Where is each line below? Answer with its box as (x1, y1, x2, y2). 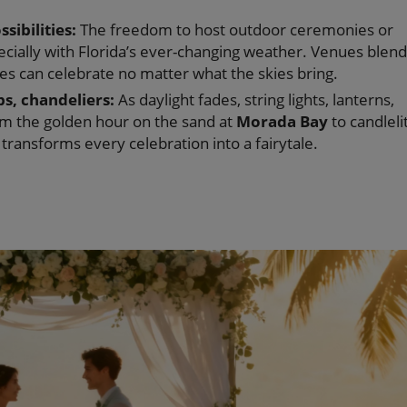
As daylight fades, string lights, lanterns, (114, 89, 394, 110)
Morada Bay (236, 111, 328, 132)
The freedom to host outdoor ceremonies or (76, 19, 393, 40)
